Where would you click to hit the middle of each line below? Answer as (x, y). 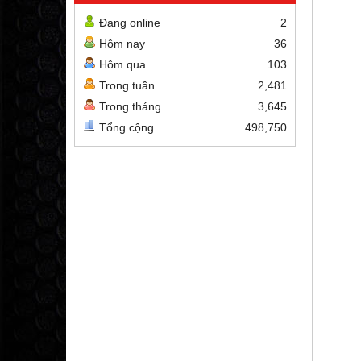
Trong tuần (127, 85)
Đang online (130, 23)
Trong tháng (130, 106)
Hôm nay (122, 44)
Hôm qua (122, 64)
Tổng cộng (127, 127)
